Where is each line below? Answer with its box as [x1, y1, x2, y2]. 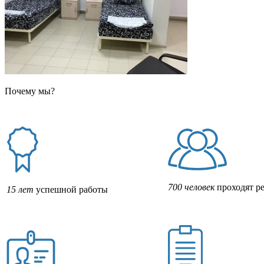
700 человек [168, 181, 214, 192]
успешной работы [34, 184, 108, 194]
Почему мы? [5, 85, 55, 96]
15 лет [6, 184, 34, 194]
